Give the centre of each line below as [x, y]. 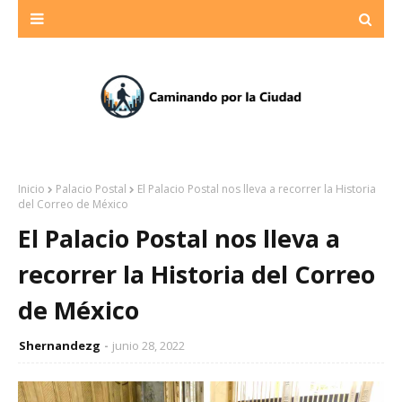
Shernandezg [60, 345]
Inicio [31, 189]
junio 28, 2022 [149, 345]
